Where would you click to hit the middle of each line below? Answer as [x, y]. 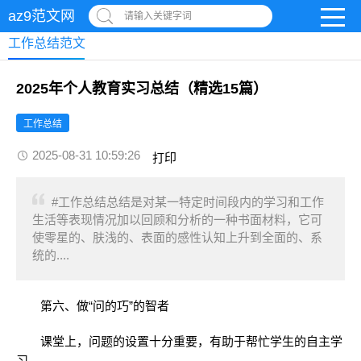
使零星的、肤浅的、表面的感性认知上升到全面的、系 [177, 237]
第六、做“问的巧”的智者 [93, 306]
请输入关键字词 [158, 16]
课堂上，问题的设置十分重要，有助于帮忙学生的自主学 [179, 341]
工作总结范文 [47, 43]
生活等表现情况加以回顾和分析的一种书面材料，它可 [177, 220]
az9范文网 [41, 16]
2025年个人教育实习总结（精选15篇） [142, 89]
